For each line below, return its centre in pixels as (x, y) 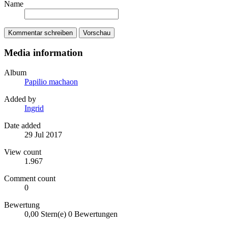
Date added (22, 125)
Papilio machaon (51, 81)
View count (23, 152)
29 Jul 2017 (43, 134)
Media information (44, 53)
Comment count (30, 178)
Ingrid (34, 108)
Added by (20, 99)
